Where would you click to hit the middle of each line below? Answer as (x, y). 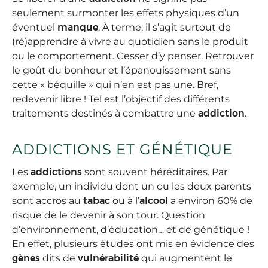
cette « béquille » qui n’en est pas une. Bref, (115, 85)
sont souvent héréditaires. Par (155, 172)
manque (78, 28)
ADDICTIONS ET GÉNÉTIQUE (122, 150)
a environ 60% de (210, 201)
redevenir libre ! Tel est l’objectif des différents (121, 99)
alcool (154, 201)
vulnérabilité (108, 258)
